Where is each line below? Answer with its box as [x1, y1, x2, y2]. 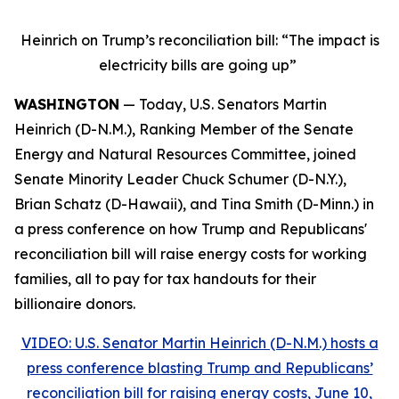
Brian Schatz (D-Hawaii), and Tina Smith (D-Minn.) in [14, 195, 374, 213]
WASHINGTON [14, 95, 119, 113]
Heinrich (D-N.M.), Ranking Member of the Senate [14, 120, 354, 138]
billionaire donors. [14, 295, 135, 313]
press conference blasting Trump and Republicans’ [26, 359, 373, 377]
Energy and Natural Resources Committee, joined [14, 145, 356, 163]
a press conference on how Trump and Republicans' [14, 220, 367, 238]
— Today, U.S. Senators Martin [119, 95, 327, 113]
